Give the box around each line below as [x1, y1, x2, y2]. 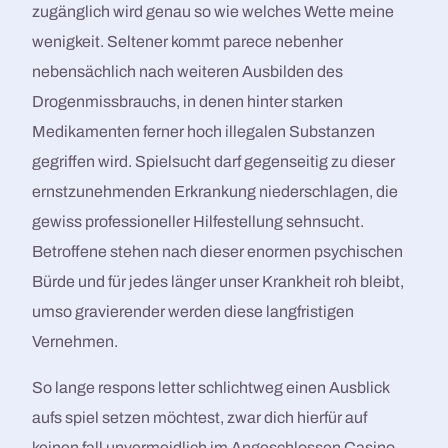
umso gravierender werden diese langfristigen [32, 303, 355, 320]
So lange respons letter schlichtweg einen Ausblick [32, 379, 390, 396]
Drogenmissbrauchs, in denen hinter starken [32, 93, 344, 110]
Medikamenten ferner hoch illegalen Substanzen [32, 123, 376, 140]
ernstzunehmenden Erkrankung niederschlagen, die [32, 183, 399, 200]
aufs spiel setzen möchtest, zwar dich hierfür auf [32, 409, 368, 426]
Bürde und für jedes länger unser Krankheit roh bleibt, [32, 273, 405, 290]
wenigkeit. [32, 33, 108, 50]
